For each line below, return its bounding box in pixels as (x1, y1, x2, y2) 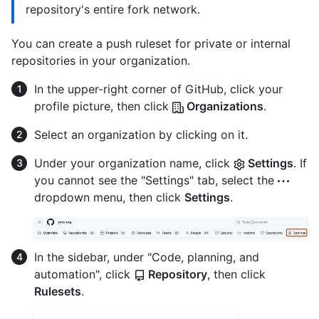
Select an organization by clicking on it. (34, 127, 248, 142)
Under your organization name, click (34, 155, 234, 170)
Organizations (184, 98, 263, 113)
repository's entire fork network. (26, 1, 200, 16)
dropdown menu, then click (34, 189, 184, 204)
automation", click (34, 266, 134, 281)
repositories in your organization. (11, 53, 190, 68)
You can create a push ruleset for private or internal (11, 36, 291, 51)
